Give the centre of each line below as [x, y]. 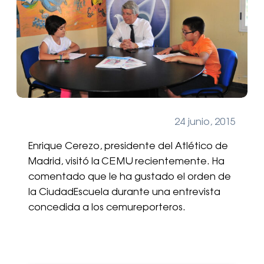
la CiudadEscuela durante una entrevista [124, 192]
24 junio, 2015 [205, 122]
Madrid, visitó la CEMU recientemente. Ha [126, 162]
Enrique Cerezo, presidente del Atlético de [128, 146]
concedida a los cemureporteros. [107, 208]
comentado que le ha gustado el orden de [130, 177]
